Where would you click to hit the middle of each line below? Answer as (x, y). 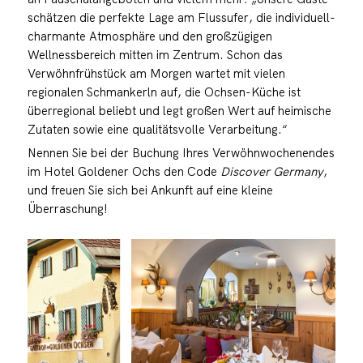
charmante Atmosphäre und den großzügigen (149, 36)
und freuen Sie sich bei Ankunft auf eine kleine (150, 190)
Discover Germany (271, 172)
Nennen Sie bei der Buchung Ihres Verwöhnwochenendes (181, 153)
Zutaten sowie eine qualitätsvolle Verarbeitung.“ (157, 130)
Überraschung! (67, 209)
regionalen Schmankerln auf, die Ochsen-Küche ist (164, 92)
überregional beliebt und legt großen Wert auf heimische (179, 111)
